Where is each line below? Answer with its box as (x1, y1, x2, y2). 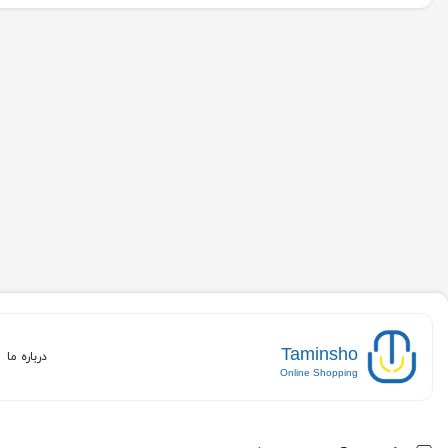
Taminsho (281, 343, 358, 364)
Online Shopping (280, 366, 358, 378)
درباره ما (7, 349, 48, 365)
